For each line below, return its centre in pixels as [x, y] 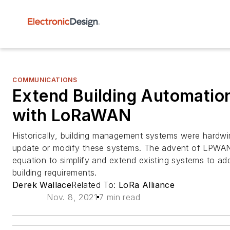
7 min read [120, 197]
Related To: [95, 185]
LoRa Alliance [147, 185]
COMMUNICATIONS [45, 80]
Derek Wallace [42, 185]
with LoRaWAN [72, 115]
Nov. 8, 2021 [72, 197]
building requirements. [55, 172]
